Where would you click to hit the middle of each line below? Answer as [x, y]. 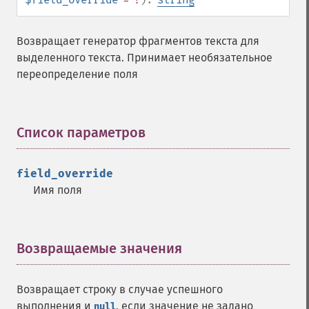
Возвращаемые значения [99, 248]
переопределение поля [77, 74]
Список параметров [81, 132]
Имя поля [58, 190]
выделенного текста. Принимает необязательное [144, 58]
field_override [65, 173]
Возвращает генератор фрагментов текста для [138, 41]
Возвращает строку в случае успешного [120, 289]
